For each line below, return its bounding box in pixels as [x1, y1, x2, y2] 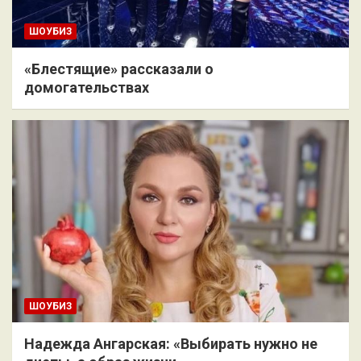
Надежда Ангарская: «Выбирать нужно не [24, 334, 317, 352]
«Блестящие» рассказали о [24, 60, 214, 78]
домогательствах [24, 79, 149, 97]
